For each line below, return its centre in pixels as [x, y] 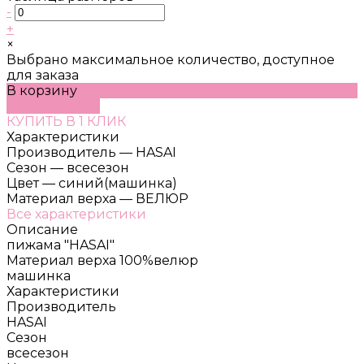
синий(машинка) [118, 183]
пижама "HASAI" [61, 245]
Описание [42, 229]
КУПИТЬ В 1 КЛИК [66, 121]
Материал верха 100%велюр [102, 260]
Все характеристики [76, 214]
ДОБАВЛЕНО [53, 106]
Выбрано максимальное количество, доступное [171, 59]
